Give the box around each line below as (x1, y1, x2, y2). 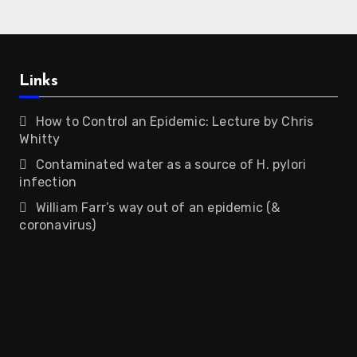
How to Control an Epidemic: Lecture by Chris (35, 114, 314, 129)
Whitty (19, 131, 61, 147)
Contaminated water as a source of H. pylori (35, 157, 307, 172)
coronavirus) (19, 218, 96, 233)
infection (19, 175, 77, 190)
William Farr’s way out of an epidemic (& (35, 200, 280, 215)
